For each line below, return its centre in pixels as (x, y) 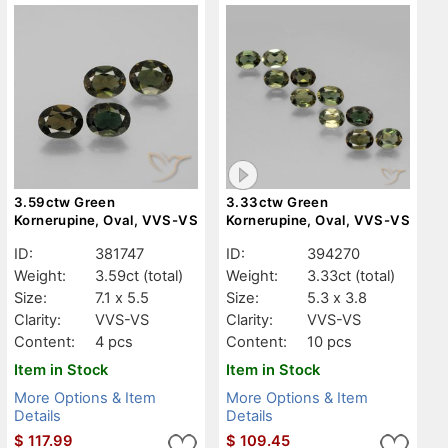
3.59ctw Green (65, 201)
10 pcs (329, 341)
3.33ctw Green (277, 201)
